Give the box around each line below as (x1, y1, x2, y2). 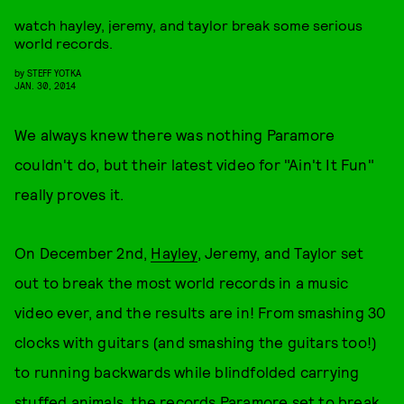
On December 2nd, (14, 243, 151, 262)
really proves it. (14, 185, 124, 203)
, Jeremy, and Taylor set (197, 243, 364, 262)
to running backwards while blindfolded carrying (14, 363, 360, 381)
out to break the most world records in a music (14, 273, 349, 291)
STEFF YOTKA (27, 67, 81, 78)
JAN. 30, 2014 (14, 79, 76, 91)
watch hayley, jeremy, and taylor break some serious (14, 16, 363, 33)
